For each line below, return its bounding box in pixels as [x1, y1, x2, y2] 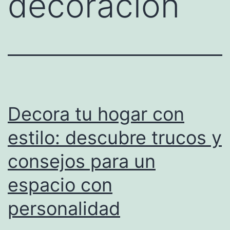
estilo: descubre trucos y [8, 126, 222, 149]
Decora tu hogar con [8, 103, 184, 126]
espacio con [8, 174, 112, 197]
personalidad [8, 197, 120, 220]
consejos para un [8, 150, 156, 173]
